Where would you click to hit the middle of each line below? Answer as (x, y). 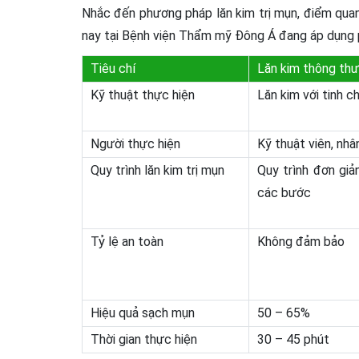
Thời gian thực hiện (144, 339)
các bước (284, 193)
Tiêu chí (113, 69)
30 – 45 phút (293, 339)
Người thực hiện (135, 144)
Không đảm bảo (301, 242)
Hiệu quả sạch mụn (143, 313)
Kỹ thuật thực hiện (143, 95)
